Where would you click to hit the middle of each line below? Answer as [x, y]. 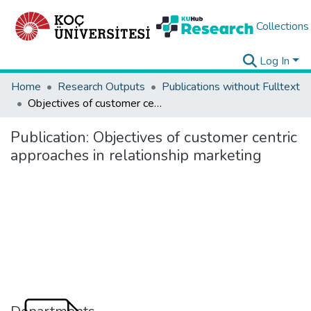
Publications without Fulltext [231, 87]
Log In [275, 61]
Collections [282, 26]
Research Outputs [101, 87]
